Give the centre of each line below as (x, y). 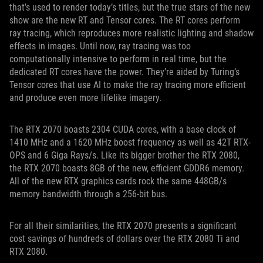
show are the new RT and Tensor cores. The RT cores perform (125, 20)
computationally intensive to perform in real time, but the (118, 59)
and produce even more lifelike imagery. (85, 98)
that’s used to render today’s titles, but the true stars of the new (130, 7)
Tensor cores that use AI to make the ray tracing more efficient (128, 85)
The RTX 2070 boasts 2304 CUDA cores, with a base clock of (123, 129)
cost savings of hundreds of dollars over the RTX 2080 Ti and (124, 239)
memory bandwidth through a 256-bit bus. (88, 194)
